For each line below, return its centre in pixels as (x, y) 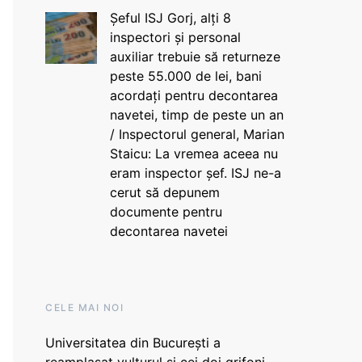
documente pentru (166, 212)
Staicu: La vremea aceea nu (194, 154)
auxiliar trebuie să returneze (195, 57)
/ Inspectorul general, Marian (197, 134)
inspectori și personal (175, 37)
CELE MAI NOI (84, 307)
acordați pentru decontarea (194, 95)
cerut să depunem (164, 192)
